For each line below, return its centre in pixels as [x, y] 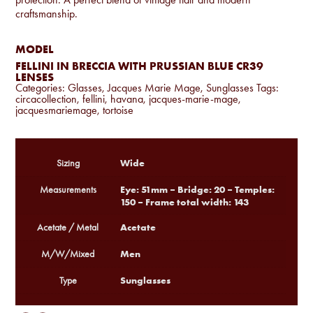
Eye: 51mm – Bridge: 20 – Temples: [198, 189]
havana [127, 99]
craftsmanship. [47, 13]
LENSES [35, 77]
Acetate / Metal [68, 227]
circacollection [46, 99]
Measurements [68, 189]
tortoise [118, 110]
